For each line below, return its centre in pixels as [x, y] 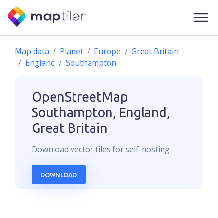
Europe [107, 51]
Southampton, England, [101, 112]
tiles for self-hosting [132, 149]
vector [82, 149]
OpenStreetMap [80, 97]
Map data [32, 51]
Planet [72, 51]
